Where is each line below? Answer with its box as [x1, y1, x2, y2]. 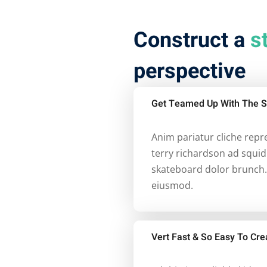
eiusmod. [151, 178, 193, 192]
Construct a [133, 24, 250, 56]
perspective [133, 55, 246, 87]
